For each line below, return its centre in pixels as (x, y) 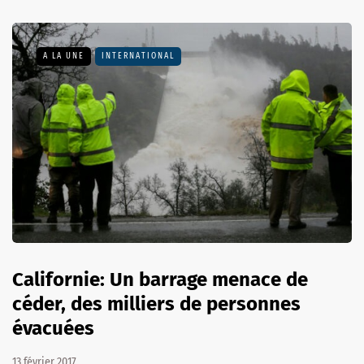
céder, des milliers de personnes (156, 304)
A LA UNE (64, 56)
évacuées (53, 329)
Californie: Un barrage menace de (160, 280)
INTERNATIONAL (138, 56)
